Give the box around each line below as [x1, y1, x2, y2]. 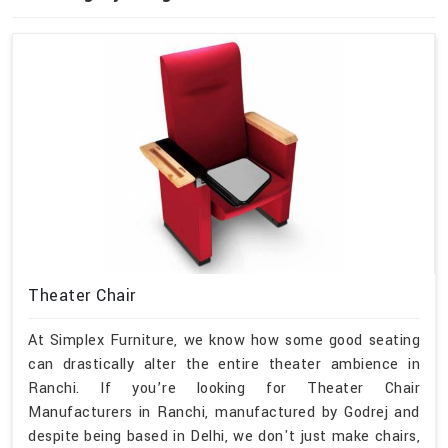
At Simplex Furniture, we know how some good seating [28, 330, 420, 352]
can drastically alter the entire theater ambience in [28, 354, 420, 376]
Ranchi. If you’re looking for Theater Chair [28, 378, 420, 400]
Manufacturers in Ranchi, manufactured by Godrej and [28, 402, 420, 424]
